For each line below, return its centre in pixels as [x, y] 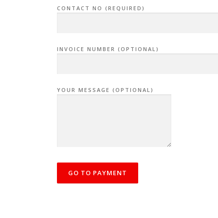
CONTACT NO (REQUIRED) [101, 8]
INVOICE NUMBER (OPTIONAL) [108, 49]
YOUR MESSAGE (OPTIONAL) [105, 90]
